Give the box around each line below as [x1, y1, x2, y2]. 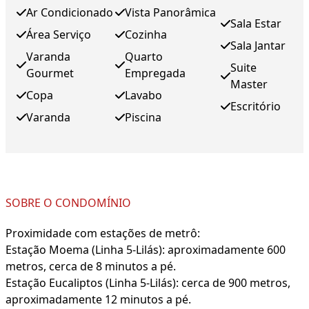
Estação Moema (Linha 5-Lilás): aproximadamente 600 [6, 242, 286, 258]
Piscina [125, 110, 162, 126]
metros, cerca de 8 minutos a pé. [6, 259, 176, 275]
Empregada [125, 66, 186, 81]
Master [230, 77, 268, 92]
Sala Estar [230, 16, 281, 32]
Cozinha [125, 27, 168, 43]
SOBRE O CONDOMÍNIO [6, 195, 131, 211]
